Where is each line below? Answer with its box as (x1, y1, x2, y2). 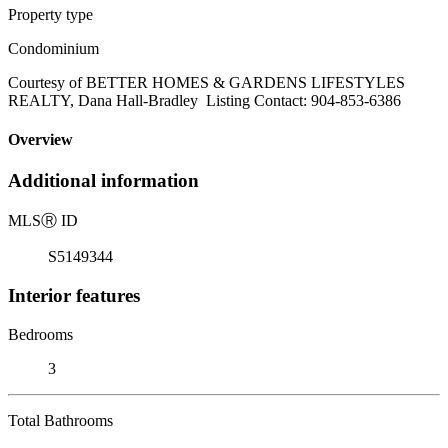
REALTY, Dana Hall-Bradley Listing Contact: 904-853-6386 (8, 91, 401, 109)
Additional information (8, 170, 199, 192)
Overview (8, 131, 73, 149)
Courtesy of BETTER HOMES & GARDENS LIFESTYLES (8, 73, 405, 91)
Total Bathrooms (8, 411, 113, 429)
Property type (8, 5, 93, 23)
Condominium (8, 39, 99, 57)
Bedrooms (8, 325, 73, 343)
